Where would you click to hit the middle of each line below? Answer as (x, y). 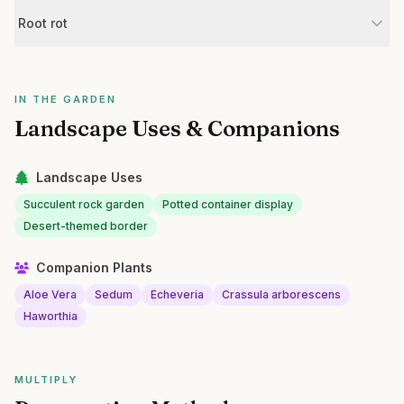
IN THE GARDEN (65, 99)
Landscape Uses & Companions (177, 129)
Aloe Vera (50, 294)
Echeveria (177, 294)
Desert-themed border (86, 226)
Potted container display (228, 204)
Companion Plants (94, 267)
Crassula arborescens (281, 294)
